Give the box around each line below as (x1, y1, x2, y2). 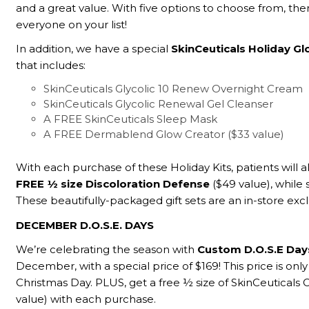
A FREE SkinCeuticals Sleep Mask (43, 112, 218, 126)
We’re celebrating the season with (16, 242, 198, 256)
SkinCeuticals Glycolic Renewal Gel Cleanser (43, 97, 274, 111)
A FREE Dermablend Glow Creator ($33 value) (43, 128, 285, 141)
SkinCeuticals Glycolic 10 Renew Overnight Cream (43, 82, 303, 96)
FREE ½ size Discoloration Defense (16, 177, 210, 191)
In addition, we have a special (16, 42, 172, 56)
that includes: (16, 59, 86, 72)
